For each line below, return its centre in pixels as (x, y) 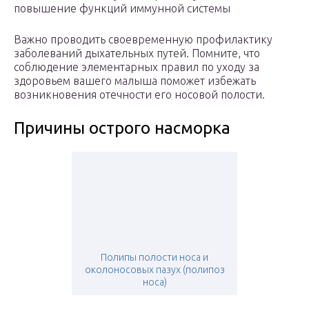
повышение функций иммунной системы (122, 9)
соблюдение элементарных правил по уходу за (137, 67)
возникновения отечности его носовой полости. (139, 95)
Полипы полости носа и (154, 258)
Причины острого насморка (122, 128)
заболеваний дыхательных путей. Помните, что (137, 53)
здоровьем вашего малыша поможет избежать (135, 81)
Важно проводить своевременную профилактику (143, 40)
